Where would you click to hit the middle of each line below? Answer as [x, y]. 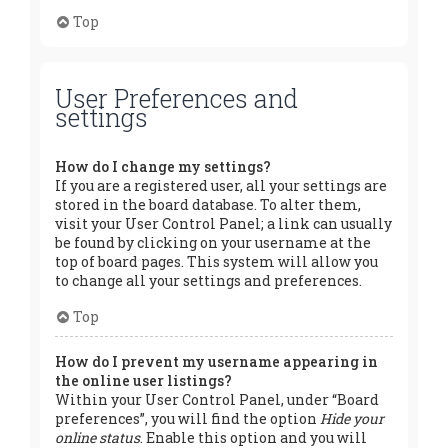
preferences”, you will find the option [187, 419]
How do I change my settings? [163, 167]
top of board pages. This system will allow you [216, 262]
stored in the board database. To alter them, [208, 205]
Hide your [352, 419]
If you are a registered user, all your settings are [221, 186]
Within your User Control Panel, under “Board [217, 400]
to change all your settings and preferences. [208, 281]
